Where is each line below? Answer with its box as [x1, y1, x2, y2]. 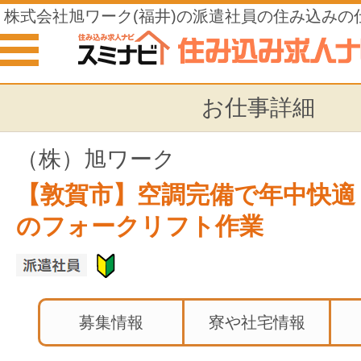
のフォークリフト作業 [16, 213, 263, 239]
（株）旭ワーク [16, 147, 176, 172]
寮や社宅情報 [208, 313, 305, 331]
